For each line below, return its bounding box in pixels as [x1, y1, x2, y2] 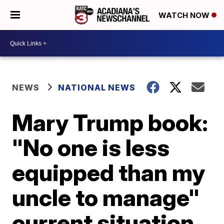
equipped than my [12, 158, 205, 186]
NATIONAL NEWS [58, 82, 136, 92]
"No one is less [12, 133, 170, 161]
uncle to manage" [12, 183, 200, 211]
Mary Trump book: [12, 108, 208, 136]
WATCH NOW [158, 10, 211, 20]
